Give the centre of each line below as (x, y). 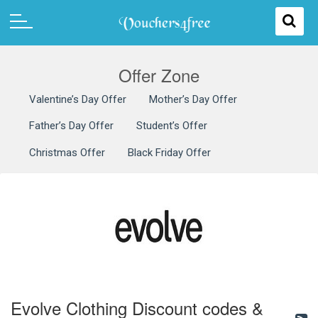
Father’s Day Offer (71, 126)
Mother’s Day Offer (193, 99)
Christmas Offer (67, 152)
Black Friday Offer (169, 152)
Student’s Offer (172, 126)
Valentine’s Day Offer (78, 99)
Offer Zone (159, 75)
